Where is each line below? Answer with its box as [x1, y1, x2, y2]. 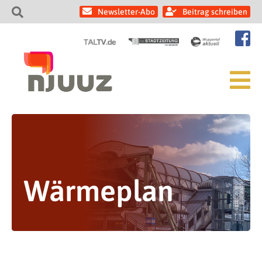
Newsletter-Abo [98, 7, 155, 16]
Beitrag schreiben [182, 7, 247, 16]
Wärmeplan [23, 174, 174, 208]
